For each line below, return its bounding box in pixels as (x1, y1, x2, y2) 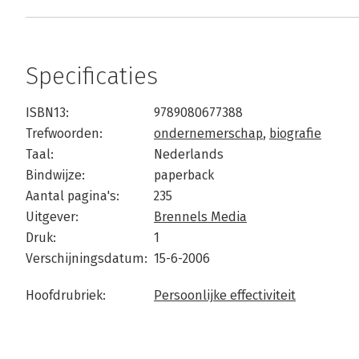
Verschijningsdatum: (26, 251, 147, 266)
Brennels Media (154, 209, 247, 224)
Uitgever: (26, 209, 79, 224)
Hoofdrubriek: (26, 288, 106, 303)
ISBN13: (26, 105, 69, 120)
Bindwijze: (26, 167, 85, 183)
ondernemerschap (154, 126, 263, 141)
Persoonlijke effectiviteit (154, 288, 296, 303)
